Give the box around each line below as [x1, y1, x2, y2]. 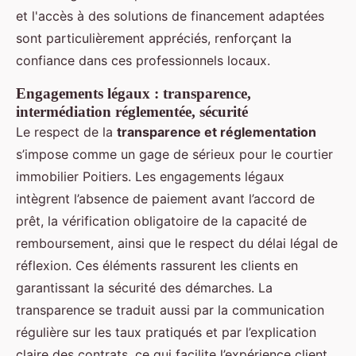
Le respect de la [16, 124, 117, 141]
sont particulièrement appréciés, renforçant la [16, 30, 292, 47]
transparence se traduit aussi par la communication [16, 302, 324, 319]
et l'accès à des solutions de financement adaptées [16, 8, 324, 25]
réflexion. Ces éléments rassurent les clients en [16, 257, 298, 274]
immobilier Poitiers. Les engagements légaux [16, 168, 284, 185]
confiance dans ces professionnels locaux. [16, 52, 270, 69]
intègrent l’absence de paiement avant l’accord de [16, 191, 315, 207]
